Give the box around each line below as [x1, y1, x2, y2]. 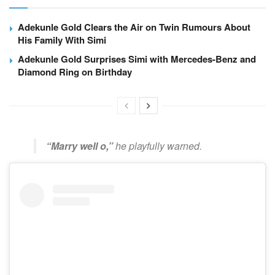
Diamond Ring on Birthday [18, 64, 132, 79]
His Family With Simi [18, 33, 106, 47]
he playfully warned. [113, 138, 202, 153]
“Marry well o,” [46, 138, 113, 153]
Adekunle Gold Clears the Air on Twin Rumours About [18, 20, 250, 34]
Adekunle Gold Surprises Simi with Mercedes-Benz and [18, 52, 256, 66]
